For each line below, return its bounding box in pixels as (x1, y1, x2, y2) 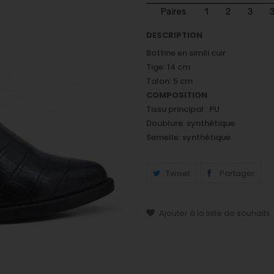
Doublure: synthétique (146, 117, 235, 129)
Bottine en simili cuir (146, 47, 226, 59)
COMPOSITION (146, 89, 207, 101)
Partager (218, 168, 255, 179)
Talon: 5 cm (146, 75, 193, 87)
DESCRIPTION (146, 29, 202, 41)
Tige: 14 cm (146, 61, 190, 73)
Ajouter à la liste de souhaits (157, 207, 270, 219)
